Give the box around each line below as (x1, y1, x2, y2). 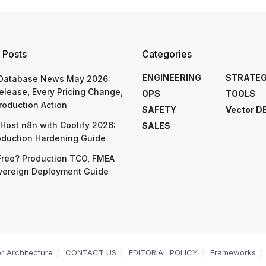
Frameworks (210, 247, 256, 257)
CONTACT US (65, 247, 116, 257)
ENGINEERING (142, 72, 201, 83)
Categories (142, 47, 192, 60)
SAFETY (142, 104, 176, 115)
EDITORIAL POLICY (129, 247, 198, 257)
